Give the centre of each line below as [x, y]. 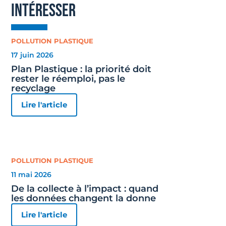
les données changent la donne [84, 199]
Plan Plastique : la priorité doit [81, 69]
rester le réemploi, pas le [68, 79]
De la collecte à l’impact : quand [85, 189]
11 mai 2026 [32, 175]
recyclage [34, 89]
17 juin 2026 [33, 55]
